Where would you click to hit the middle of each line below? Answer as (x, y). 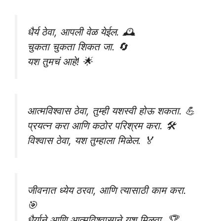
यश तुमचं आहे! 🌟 (60, 61)
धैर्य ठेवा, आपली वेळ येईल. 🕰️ (81, 32)
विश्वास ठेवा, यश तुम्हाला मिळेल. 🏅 (91, 141)
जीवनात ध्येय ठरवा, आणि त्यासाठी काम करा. (107, 190)
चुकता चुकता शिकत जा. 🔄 (77, 46)
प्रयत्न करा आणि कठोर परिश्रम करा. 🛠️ (101, 126)
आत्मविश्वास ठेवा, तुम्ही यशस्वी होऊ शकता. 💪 (111, 111)
